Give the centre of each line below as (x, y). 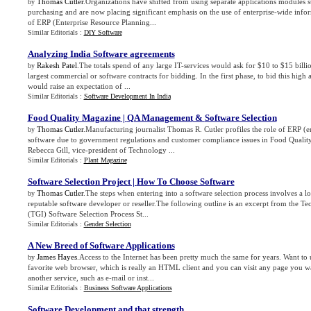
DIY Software (103, 32)
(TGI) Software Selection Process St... (88, 214)
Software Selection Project (79, 182)
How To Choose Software (185, 182)
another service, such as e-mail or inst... (91, 278)
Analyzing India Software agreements (101, 54)
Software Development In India (127, 96)
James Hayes (57, 257)
